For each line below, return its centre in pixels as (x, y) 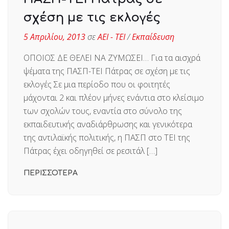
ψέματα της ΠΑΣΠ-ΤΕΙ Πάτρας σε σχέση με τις (107, 71)
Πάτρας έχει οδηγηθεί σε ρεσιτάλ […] (90, 151)
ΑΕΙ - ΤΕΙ (111, 37)
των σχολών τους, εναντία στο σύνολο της (103, 111)
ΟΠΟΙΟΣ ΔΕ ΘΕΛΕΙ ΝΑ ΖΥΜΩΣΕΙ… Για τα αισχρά (112, 58)
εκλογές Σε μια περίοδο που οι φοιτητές (97, 85)
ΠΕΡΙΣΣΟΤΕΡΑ (51, 173)
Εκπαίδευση (153, 37)
